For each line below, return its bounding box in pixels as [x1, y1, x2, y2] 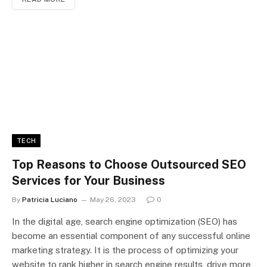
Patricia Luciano [22, 195, 77, 204]
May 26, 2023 [90, 195, 136, 204]
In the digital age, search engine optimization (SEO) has [12, 216, 237, 226]
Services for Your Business [12, 173, 165, 188]
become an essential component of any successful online [12, 230, 250, 241]
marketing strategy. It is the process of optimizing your [12, 244, 238, 255]
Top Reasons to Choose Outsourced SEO [12, 157, 246, 172]
